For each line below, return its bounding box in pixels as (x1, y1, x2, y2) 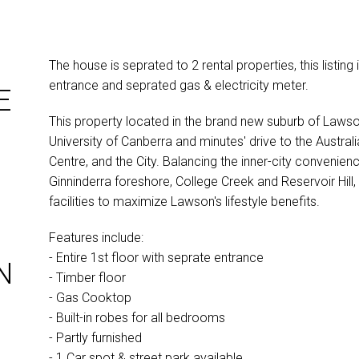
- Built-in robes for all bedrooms (48, 309, 228, 325)
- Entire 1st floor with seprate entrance (48, 249, 267, 265)
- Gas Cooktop (48, 289, 135, 305)
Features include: (48, 229, 147, 245)
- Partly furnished (48, 329, 145, 345)
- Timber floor (48, 269, 129, 285)
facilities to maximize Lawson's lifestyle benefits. (48, 193, 320, 209)
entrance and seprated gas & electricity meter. (48, 77, 309, 93)
